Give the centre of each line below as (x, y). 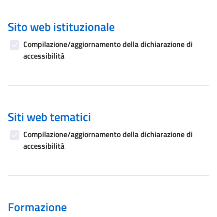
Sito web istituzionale (61, 27)
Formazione (37, 207)
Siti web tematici (49, 117)
